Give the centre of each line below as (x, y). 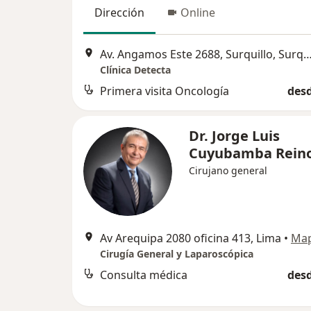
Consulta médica (144, 275)
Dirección (119, 13)
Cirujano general (228, 170)
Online (198, 13)
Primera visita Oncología (165, 91)
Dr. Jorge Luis (234, 135)
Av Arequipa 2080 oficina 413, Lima (191, 238)
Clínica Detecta (135, 69)
